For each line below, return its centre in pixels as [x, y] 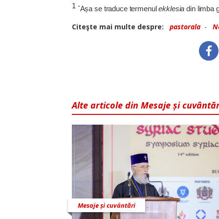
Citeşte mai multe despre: [120, 27]
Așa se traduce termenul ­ [119, 9]
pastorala [185, 27]
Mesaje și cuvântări [107, 206]
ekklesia [172, 9]
